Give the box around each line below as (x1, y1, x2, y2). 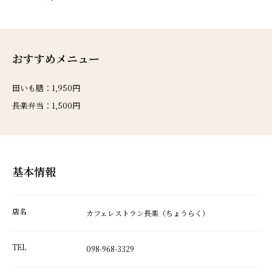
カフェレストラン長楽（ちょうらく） (86, 207, 210, 218)
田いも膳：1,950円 (12, 81, 80, 93)
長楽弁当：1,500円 (12, 99, 80, 111)
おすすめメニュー (12, 50, 100, 66)
